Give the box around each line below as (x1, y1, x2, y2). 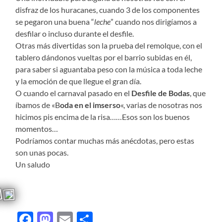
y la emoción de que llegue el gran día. (15, 76, 142, 86)
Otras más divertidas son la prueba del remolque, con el (15, 40, 203, 50)
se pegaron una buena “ (15, 16, 95, 26)
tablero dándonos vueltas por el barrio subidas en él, (15, 52, 192, 62)
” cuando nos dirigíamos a (111, 16, 197, 26)
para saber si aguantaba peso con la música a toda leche (15, 64, 203, 74)
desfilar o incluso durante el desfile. (15, 28, 134, 38)
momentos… (15, 123, 58, 133)
